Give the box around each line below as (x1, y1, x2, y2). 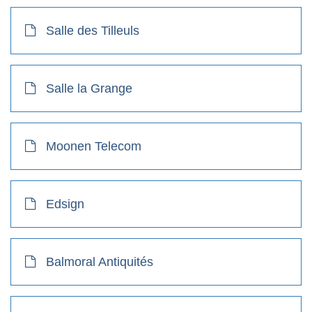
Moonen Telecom (46, 139, 141, 153)
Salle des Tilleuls (46, 23, 139, 38)
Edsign (46, 196, 84, 211)
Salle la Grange (46, 81, 132, 95)
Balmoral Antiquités (46, 254, 153, 269)
